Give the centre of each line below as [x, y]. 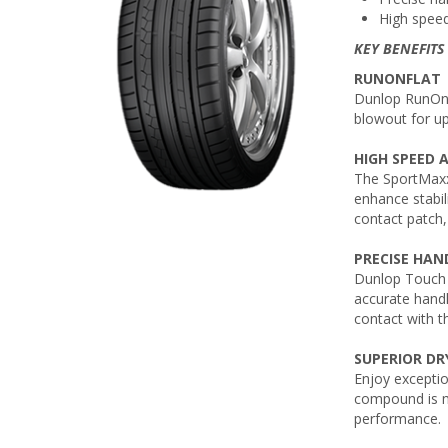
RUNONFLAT [397, 78]
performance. [397, 418]
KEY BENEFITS [398, 48]
